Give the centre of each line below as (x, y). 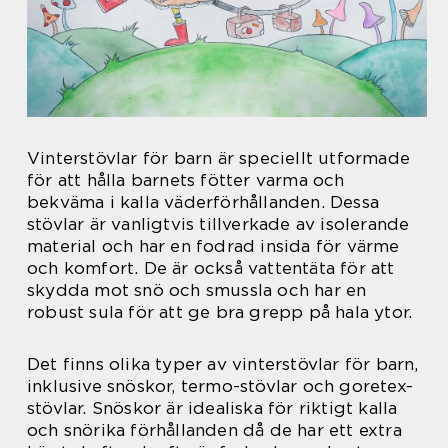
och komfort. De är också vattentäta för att (211, 268)
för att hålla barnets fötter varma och (186, 180)
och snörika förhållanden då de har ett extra (214, 430)
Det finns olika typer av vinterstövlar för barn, (223, 364)
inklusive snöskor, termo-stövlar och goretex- (220, 386)
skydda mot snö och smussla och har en (197, 290)
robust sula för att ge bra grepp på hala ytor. (220, 312)
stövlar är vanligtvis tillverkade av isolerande (218, 224)
